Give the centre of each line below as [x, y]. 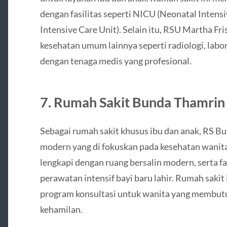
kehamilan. [61, 210]
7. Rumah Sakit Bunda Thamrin [132, 102]
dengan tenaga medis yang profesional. [116, 61]
